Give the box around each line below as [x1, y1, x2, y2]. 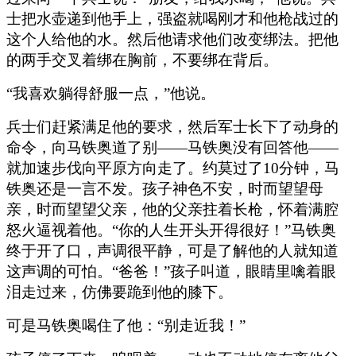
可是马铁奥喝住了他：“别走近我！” [6, 316, 246, 334]
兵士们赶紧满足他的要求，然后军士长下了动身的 [6, 118, 339, 135]
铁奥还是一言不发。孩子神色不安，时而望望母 [6, 180, 323, 197]
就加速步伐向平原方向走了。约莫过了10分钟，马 [6, 159, 339, 176]
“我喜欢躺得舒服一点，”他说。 [6, 84, 215, 102]
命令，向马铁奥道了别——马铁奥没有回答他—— [6, 138, 339, 156]
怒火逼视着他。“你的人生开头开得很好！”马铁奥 [6, 221, 336, 238]
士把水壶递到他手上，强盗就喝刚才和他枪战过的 [6, 10, 339, 27]
